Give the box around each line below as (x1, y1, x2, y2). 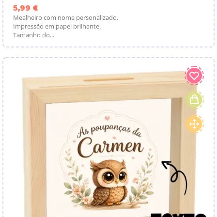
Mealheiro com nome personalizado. (13, 13, 118, 22)
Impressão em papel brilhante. (13, 21, 101, 31)
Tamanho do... (13, 30, 54, 39)
